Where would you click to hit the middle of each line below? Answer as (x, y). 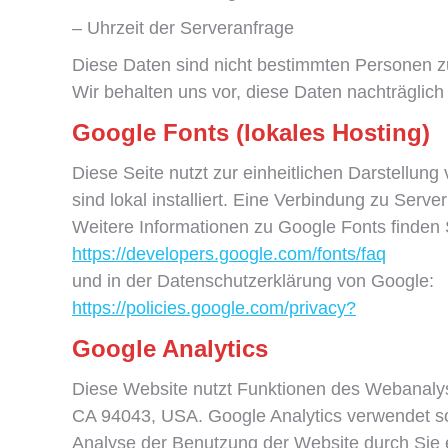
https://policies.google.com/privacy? (214, 308)
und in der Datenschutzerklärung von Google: (253, 281)
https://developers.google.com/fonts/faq (229, 254)
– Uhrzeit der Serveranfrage (183, 28)
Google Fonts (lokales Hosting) (251, 132)
